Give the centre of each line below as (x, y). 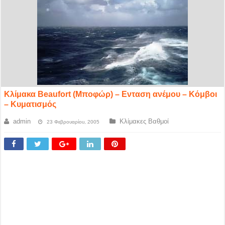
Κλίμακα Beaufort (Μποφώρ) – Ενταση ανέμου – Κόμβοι (111, 94)
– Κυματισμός (30, 104)
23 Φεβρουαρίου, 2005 (73, 122)
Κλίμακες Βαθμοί (144, 121)
